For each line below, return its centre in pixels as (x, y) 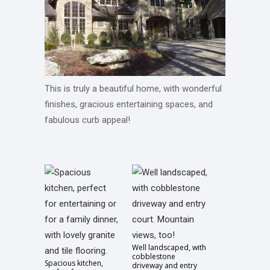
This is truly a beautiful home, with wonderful (133, 89)
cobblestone (154, 256)
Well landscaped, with (169, 247)
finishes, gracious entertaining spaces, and (129, 104)
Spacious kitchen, (74, 263)
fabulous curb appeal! (87, 120)
